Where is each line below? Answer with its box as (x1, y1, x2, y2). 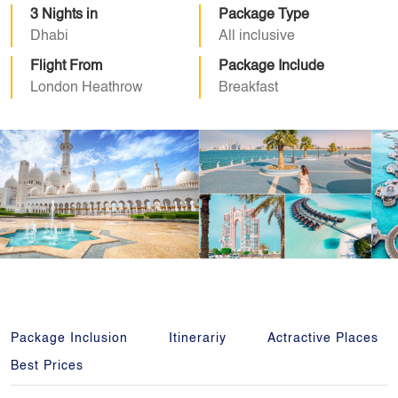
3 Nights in (30, 8, 98, 22)
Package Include (219, 60, 324, 74)
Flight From (30, 60, 102, 74)
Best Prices (11, 360, 84, 372)
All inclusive (219, 29, 295, 44)
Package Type (219, 8, 309, 22)
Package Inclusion (11, 332, 128, 345)
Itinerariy (169, 332, 227, 345)
